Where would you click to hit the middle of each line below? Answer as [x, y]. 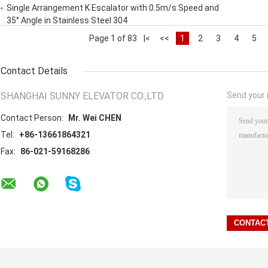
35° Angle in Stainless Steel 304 [67, 21]
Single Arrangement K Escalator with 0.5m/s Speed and [113, 8]
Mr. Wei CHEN [95, 118]
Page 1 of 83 [113, 39]
